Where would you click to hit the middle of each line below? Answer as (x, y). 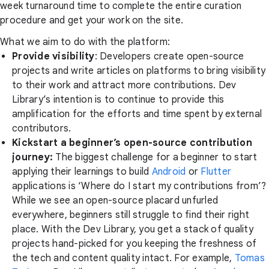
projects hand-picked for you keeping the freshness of (134, 243)
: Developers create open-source (169, 56)
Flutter (216, 171)
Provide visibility (53, 56)
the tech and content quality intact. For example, (123, 258)
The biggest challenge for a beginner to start (156, 157)
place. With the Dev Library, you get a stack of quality (133, 229)
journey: (34, 157)
